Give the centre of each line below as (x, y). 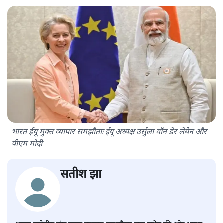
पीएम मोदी (27, 144)
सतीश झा (81, 174)
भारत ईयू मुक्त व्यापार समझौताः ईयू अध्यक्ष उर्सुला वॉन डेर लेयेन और (109, 132)
